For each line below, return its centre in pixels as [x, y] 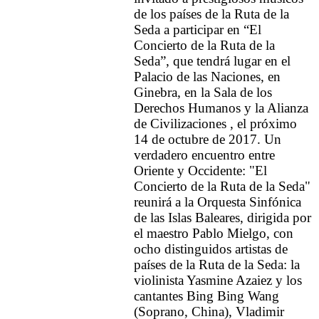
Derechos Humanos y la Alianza [221, 108]
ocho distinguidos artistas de [211, 249]
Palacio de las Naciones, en [207, 77]
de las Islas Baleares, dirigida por [223, 218]
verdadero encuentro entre [204, 155]
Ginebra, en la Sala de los [203, 93]
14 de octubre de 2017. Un [208, 140]
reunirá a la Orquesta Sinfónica [218, 202]
